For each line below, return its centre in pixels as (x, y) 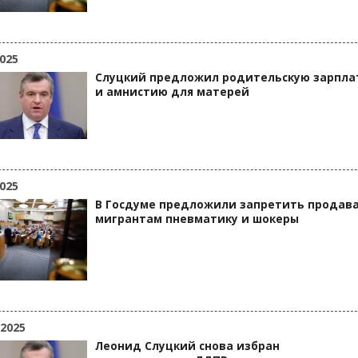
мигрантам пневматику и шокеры (197, 219)
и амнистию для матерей (172, 92)
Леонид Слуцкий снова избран (187, 346)
